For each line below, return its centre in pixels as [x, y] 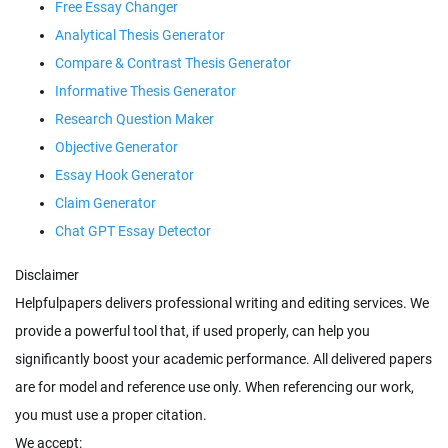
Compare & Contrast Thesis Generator [173, 63]
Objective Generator [116, 147]
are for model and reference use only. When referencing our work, [214, 387]
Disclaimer [47, 275]
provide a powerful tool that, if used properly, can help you [192, 331]
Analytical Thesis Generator [140, 35]
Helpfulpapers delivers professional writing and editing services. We [222, 303]
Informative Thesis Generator [145, 91]
